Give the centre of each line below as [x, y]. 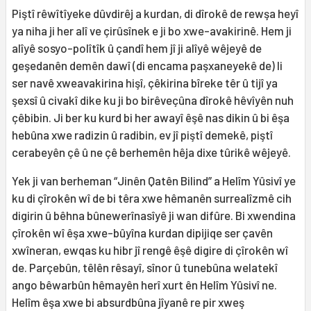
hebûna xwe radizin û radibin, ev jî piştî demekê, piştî [142, 135]
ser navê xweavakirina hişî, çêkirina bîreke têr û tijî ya [145, 83]
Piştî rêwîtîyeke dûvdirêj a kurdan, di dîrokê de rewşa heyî [155, 14]
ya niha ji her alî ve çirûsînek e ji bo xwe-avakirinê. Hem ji [152, 31]
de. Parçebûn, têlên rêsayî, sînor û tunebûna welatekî [145, 268]
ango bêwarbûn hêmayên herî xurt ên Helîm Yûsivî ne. [144, 285]
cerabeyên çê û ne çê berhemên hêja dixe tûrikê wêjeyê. [151, 152]
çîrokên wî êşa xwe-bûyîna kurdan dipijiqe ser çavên [142, 233]
